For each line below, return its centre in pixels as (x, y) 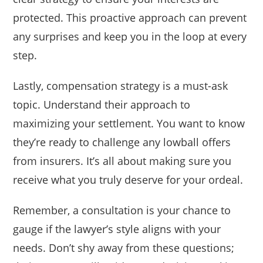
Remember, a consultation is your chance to (122, 210)
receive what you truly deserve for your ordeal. (128, 180)
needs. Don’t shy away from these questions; (124, 248)
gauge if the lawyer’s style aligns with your (117, 229)
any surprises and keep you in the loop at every (130, 37)
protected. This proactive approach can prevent (130, 18)
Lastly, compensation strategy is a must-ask (121, 86)
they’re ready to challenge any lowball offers (122, 142)
